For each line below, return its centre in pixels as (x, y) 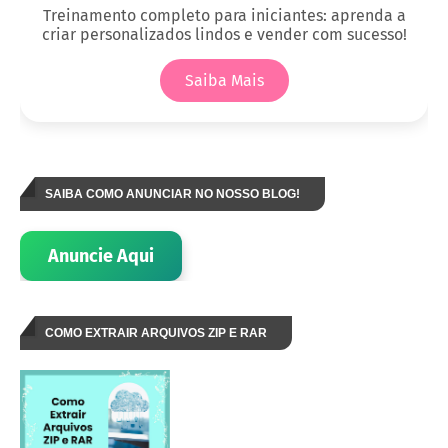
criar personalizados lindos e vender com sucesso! (224, 35)
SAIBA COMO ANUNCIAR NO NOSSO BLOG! (172, 194)
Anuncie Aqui (101, 256)
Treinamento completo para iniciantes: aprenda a (224, 16)
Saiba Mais (224, 81)
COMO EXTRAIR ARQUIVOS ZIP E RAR (156, 333)
